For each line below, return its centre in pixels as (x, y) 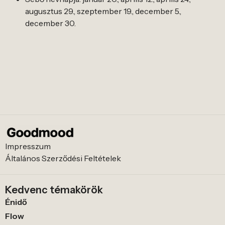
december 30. (50, 23)
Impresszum (28, 146)
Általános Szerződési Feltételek (63, 158)
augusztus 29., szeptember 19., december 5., (103, 11)
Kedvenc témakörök (54, 190)
